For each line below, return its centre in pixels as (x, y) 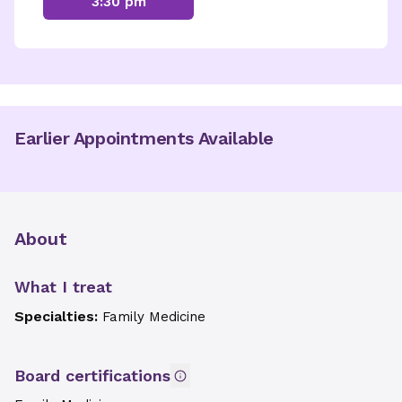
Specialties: (58, 316)
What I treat (63, 287)
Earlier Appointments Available (144, 138)
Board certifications (92, 376)
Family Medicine (154, 317)
